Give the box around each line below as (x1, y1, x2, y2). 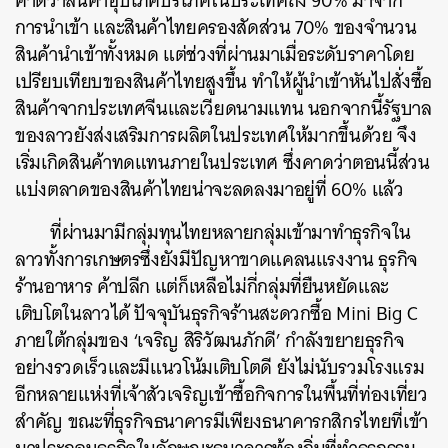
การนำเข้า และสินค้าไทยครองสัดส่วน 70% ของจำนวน (15, 10, 417, 44)
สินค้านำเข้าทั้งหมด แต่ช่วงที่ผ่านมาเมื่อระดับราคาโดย (15, 37, 415, 71)
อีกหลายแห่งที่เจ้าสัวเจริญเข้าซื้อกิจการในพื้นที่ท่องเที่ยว (15, 377, 428, 411)
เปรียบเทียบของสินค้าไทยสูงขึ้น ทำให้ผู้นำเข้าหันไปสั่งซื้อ (15, 64, 432, 98)
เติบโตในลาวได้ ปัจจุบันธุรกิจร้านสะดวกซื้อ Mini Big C (15, 296, 417, 330)
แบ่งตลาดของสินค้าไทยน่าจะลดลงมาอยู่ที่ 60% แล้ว (15, 172, 409, 206)
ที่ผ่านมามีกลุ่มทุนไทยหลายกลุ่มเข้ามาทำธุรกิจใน (50, 215, 412, 249)
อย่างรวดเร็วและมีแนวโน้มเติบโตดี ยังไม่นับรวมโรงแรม (15, 350, 425, 384)
